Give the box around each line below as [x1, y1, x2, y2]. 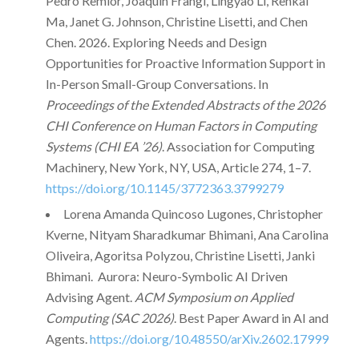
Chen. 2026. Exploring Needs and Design [45, 34, 267, 50]
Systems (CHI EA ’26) [45, 139, 162, 155]
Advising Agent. [45, 289, 135, 305]
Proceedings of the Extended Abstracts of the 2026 [45, 97, 325, 113]
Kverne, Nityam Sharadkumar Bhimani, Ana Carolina [45, 227, 329, 243]
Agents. [45, 331, 90, 347]
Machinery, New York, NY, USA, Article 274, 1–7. [45, 159, 311, 175]
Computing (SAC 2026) [45, 310, 174, 326]
